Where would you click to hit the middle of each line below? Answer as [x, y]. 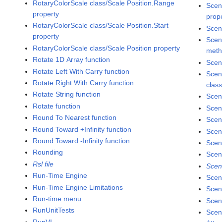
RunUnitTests [54, 210]
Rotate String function [67, 94]
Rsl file [43, 164]
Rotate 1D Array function [72, 60]
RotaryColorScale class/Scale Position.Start [101, 26]
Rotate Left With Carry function [81, 71]
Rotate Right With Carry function [83, 83]
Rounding [48, 152]
